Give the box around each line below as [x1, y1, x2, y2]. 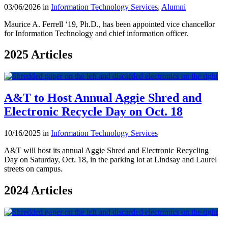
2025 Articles [4, 48, 72, 62]
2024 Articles [4, 184, 72, 197]
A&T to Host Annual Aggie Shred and [4, 91, 202, 105]
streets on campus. [4, 164, 63, 174]
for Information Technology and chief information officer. [4, 28, 188, 38]
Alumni [161, 2, 186, 11]
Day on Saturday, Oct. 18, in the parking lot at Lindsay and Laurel [4, 155, 217, 164]
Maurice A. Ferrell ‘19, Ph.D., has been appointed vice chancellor [4, 19, 215, 28]
